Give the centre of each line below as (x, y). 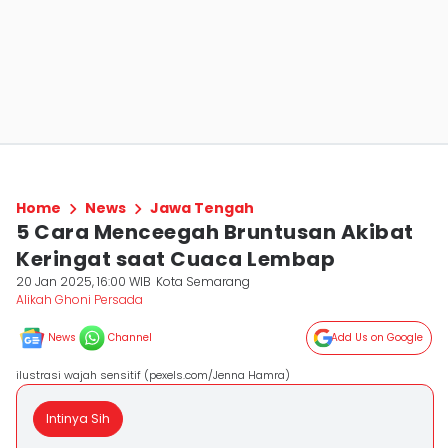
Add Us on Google (377, 337)
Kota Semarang (203, 281)
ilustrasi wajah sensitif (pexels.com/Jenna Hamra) (153, 375)
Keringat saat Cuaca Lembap (175, 259)
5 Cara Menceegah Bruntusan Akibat (215, 232)
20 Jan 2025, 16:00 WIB (83, 281)
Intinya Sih (78, 418)
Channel (130, 337)
